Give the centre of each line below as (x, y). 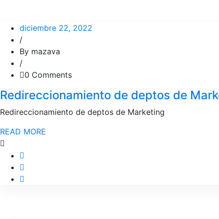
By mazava (40, 51)
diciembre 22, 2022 (56, 28)
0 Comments (48, 75)
